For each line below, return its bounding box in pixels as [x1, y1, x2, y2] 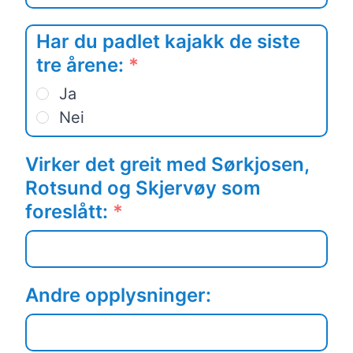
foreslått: [25, 200, 113, 224]
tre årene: [36, 54, 128, 77]
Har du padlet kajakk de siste [36, 30, 300, 54]
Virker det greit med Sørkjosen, [25, 153, 309, 176]
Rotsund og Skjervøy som [25, 176, 261, 200]
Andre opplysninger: [25, 284, 211, 307]
